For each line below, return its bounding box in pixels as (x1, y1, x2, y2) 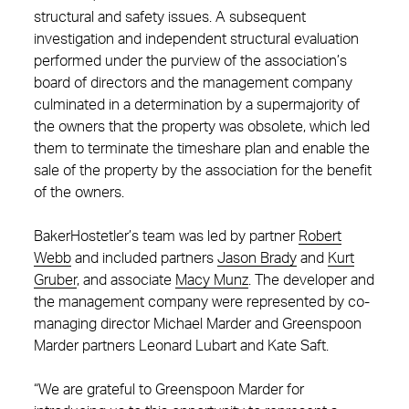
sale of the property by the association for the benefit (34, 163, 372, 178)
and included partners (71, 251, 217, 266)
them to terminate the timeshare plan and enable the (34, 142, 370, 156)
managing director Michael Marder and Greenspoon (34, 317, 362, 331)
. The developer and (248, 273, 374, 288)
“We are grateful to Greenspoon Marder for (34, 383, 304, 397)
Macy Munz (175, 273, 248, 288)
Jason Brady (217, 251, 297, 266)
